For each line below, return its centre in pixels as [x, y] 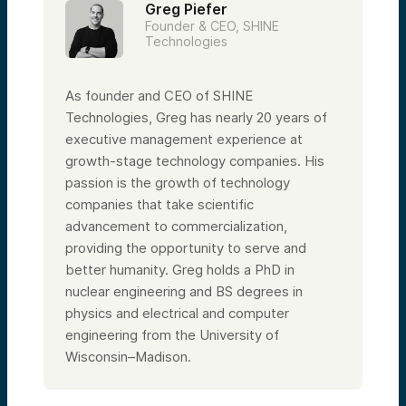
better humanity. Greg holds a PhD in [180, 269]
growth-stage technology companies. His [195, 160]
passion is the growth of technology [178, 182]
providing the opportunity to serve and [186, 247]
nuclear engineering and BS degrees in [184, 291]
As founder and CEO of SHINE [159, 95]
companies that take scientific [159, 204]
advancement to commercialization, [176, 226]
